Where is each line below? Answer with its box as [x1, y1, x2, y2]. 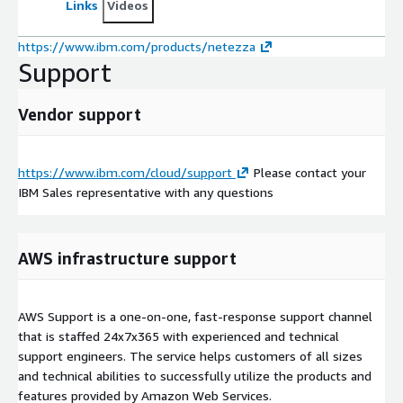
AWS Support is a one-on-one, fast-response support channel [18, 308, 372, 324]
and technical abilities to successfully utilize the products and [18, 367, 372, 383]
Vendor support [18, 103, 141, 124]
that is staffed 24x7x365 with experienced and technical [18, 327, 339, 344]
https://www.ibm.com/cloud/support [18, 164, 232, 180]
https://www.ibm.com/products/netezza [18, 38, 255, 54]
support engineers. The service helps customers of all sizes [18, 347, 363, 363]
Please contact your [250, 164, 366, 180]
